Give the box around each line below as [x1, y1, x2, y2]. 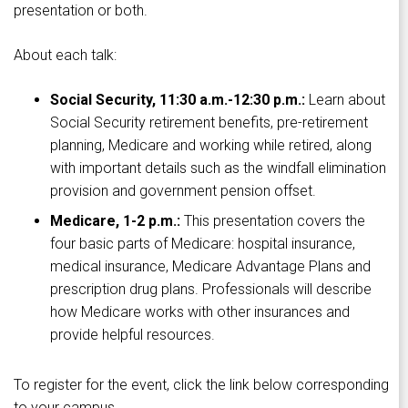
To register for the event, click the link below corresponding [14, 376, 389, 394]
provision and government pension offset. [50, 182, 316, 200]
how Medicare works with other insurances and [50, 303, 350, 321]
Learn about [305, 91, 385, 109]
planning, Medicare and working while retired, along [50, 137, 372, 155]
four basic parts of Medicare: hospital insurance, [50, 235, 355, 253]
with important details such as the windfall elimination [50, 159, 386, 178]
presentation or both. [14, 2, 148, 20]
